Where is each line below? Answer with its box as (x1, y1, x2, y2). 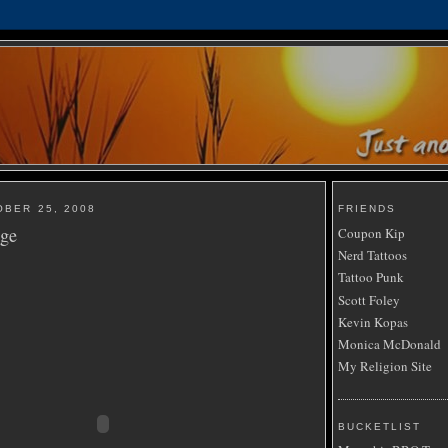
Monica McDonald (338, 335, 441, 354)
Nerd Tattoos (338, 246, 407, 265)
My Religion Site (338, 357, 432, 376)
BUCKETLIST (338, 420, 422, 432)
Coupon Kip (338, 223, 405, 242)
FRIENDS (338, 203, 397, 215)
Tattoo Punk (338, 268, 404, 287)
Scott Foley (338, 290, 400, 309)
